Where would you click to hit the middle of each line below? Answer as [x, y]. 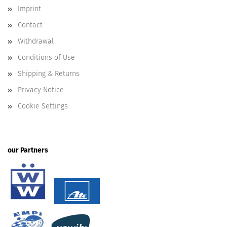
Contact [30, 25]
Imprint [29, 9]
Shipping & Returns [49, 74]
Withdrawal [36, 41]
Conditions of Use [46, 58]
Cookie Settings [43, 106]
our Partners [28, 150]
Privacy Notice [41, 90]
